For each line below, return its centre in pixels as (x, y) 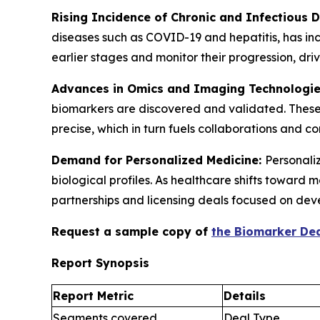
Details (245, 296)
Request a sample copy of (131, 231)
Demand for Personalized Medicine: (158, 160)
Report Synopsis (100, 263)
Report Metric (93, 296)
